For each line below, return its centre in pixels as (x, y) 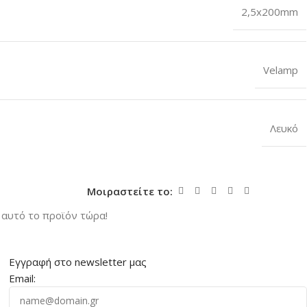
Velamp (280, 70)
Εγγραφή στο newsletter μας (78, 261)
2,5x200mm (269, 12)
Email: (23, 278)
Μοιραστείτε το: (130, 191)
